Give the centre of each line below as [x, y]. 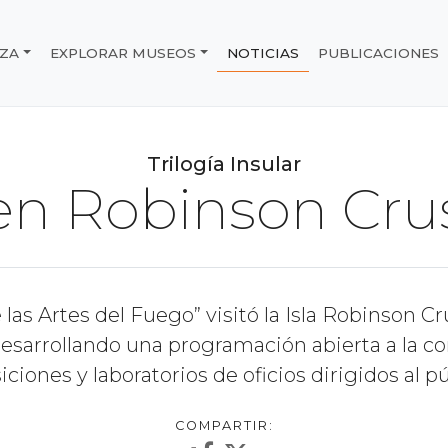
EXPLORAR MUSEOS [123, 52]
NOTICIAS [263, 52]
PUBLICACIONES [379, 52]
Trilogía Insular [224, 164]
